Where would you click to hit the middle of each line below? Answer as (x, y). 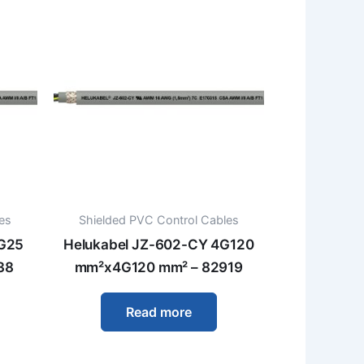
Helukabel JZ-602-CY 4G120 (158, 245)
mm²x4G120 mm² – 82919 (158, 268)
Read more (158, 312)
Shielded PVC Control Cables (158, 219)
